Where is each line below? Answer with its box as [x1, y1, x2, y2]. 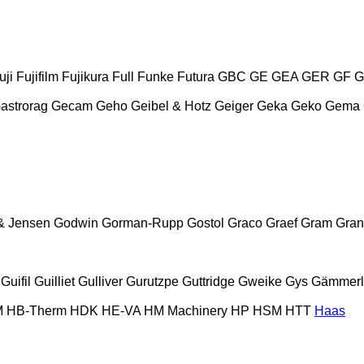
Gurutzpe [126, 274, 179, 288]
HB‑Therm [6, 303, 67, 318]
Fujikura [62, 69, 109, 84]
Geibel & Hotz [131, 98, 211, 113]
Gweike [238, 274, 282, 288]
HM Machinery [144, 303, 227, 318]
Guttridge [182, 274, 235, 288]
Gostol [187, 215, 224, 230]
